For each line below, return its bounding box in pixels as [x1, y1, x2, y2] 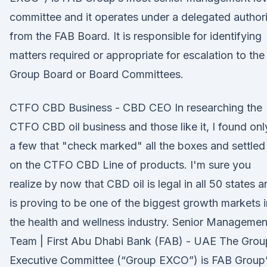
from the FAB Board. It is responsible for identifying [10, 30, 262, 42]
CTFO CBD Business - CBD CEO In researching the [10, 101, 262, 114]
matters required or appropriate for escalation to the [10, 49, 265, 61]
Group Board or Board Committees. [10, 68, 184, 80]
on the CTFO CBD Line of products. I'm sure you [10, 159, 251, 171]
